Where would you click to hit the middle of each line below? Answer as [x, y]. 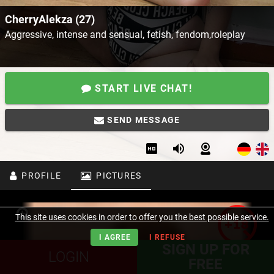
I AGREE [115, 237]
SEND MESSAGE [143, 120]
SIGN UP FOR [206, 250]
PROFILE [40, 176]
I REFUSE [167, 237]
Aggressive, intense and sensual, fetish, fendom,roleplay [125, 35]
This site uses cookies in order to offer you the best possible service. [142, 217]
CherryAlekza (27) [50, 20]
